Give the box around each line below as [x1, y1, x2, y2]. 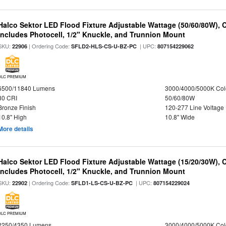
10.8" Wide [164, 112, 195, 121]
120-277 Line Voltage [164, 103, 224, 111]
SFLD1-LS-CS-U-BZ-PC [71, 179, 133, 187]
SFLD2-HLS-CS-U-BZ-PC [71, 42, 137, 50]
